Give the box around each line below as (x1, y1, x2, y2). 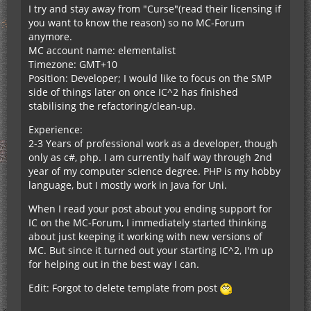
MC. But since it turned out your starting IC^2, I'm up (28, 244, 274, 257)
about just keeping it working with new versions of (28, 230, 262, 243)
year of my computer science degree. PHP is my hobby (28, 165, 280, 178)
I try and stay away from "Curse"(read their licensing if (28, 2, 281, 15)
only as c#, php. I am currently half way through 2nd (28, 151, 272, 164)
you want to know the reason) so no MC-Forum (28, 16, 244, 29)
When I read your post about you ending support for (28, 202, 272, 215)
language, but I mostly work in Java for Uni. (28, 178, 227, 192)
